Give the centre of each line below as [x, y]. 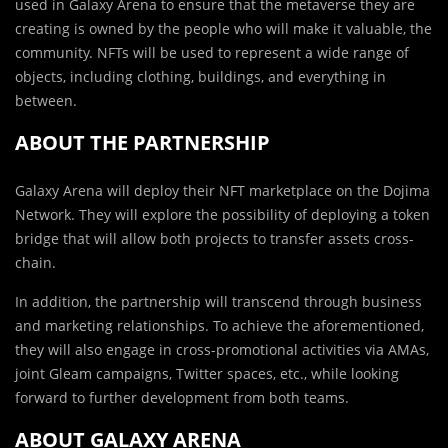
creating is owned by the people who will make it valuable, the [223, 29]
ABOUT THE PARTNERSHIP [142, 143]
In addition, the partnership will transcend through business [218, 302]
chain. [35, 263]
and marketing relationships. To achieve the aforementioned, [219, 326]
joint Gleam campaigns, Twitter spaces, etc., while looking [207, 374]
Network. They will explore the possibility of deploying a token [222, 215]
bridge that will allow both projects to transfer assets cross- [214, 239]
